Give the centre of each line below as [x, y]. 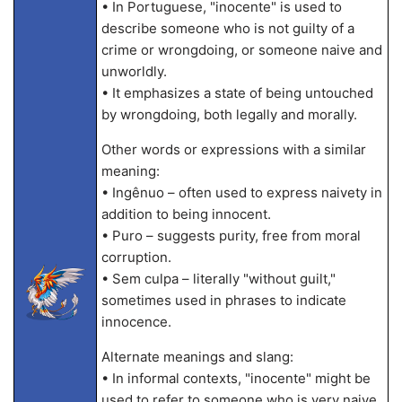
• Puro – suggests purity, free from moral [231, 236]
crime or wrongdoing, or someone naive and [241, 50]
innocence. [136, 322]
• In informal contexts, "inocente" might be [236, 378]
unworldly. [134, 71]
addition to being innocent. [186, 214]
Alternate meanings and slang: [197, 357]
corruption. [136, 257]
